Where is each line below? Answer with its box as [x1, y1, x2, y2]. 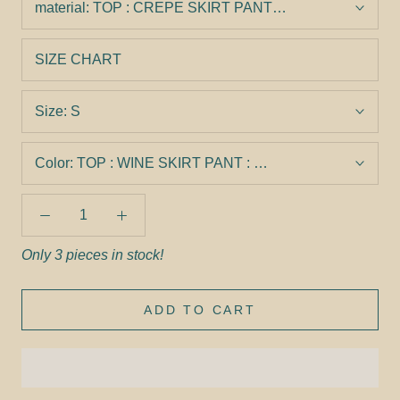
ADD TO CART [144, 303, 256, 318]
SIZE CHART [35, 52, 121, 68]
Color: [35, 155, 77, 171]
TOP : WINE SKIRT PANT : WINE [77, 155, 291, 171]
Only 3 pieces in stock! [21, 247, 163, 263]
